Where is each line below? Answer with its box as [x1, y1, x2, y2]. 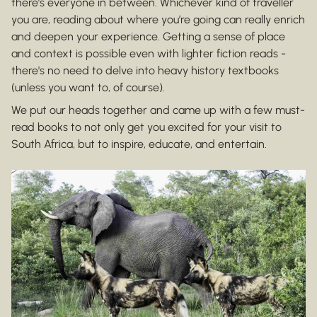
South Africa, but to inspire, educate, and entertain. [11, 137, 267, 151]
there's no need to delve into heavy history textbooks [11, 63, 279, 77]
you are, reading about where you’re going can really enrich [11, 12, 305, 26]
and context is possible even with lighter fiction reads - [11, 46, 286, 60]
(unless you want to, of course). [11, 80, 165, 94]
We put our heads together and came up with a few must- [11, 103, 305, 117]
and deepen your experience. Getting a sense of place [11, 29, 285, 43]
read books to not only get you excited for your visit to [11, 120, 282, 134]
